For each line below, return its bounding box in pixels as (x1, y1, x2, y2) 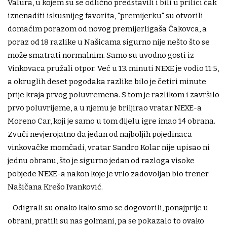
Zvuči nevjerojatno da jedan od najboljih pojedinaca (8, 129, 192, 139)
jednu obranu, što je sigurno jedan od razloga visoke (8, 156, 195, 165)
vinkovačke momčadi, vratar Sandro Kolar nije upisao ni (8, 142, 210, 152)
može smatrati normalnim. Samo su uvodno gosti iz (8, 50, 194, 60)
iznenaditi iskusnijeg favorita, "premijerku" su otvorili (8, 11, 203, 20)
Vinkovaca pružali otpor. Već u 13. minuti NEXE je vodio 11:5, (8, 63, 219, 73)
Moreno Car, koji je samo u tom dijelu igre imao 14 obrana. (8, 116, 215, 126)
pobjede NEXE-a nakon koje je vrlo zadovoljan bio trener (8, 169, 209, 178)
